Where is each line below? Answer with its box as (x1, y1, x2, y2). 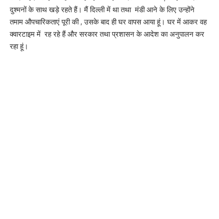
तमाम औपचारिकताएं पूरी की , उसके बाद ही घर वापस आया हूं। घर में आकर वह (10, 17, 207, 27)
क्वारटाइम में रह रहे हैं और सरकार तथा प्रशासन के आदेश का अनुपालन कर (10, 29, 204, 39)
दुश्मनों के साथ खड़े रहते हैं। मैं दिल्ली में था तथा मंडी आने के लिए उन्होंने (10, 5, 197, 15)
